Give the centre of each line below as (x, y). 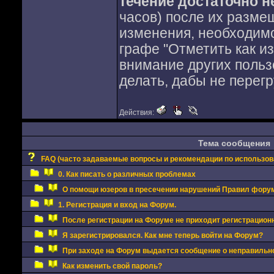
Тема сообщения (234, 143)
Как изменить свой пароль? (112, 266)
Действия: (137, 113)
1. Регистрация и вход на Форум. (117, 205)
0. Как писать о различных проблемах (127, 174)
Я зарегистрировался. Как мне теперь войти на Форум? (162, 235)
